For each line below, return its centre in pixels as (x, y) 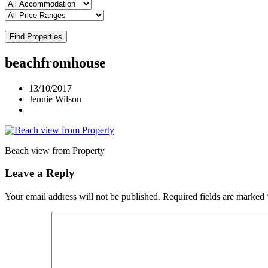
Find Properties (36, 36)
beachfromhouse (55, 63)
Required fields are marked (215, 196)
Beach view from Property (55, 150)
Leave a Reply (40, 173)
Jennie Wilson (55, 99)
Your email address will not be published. (83, 196)
